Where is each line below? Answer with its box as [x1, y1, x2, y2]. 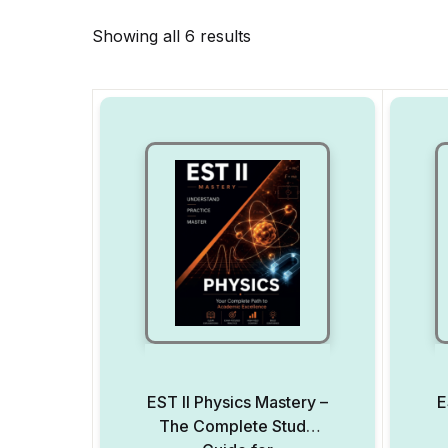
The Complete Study [159, 416, 316, 436]
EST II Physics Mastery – [146, 392, 328, 412]
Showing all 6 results [92, 26, 251, 46]
